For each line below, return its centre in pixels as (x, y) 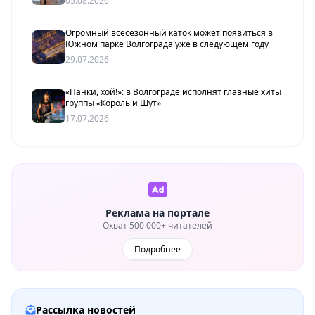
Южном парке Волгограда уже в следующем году (167, 44)
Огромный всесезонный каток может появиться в (169, 32)
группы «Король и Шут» (113, 103)
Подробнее (157, 249)
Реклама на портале (157, 212)
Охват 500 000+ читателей (157, 225)
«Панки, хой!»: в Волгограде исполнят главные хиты (173, 91)
